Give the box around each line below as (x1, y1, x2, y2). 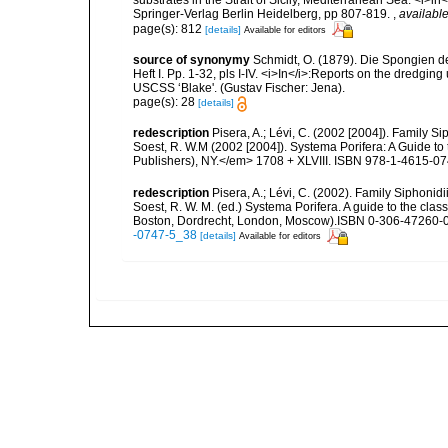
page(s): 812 (133, 21, 205, 36)
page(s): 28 (133, 95, 198, 110)
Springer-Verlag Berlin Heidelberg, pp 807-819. (133, 7, 393, 22)
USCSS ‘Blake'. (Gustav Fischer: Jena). (133, 81, 345, 96)
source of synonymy (133, 53, 250, 68)
